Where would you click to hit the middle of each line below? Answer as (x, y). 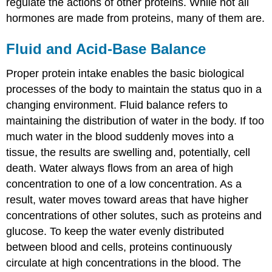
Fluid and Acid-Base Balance (106, 49)
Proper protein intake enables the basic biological (125, 73)
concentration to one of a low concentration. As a (124, 184)
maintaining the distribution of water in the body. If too (135, 121)
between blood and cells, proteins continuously (119, 247)
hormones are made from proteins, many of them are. (136, 18)
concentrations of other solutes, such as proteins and (134, 215)
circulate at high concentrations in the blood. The (124, 263)
